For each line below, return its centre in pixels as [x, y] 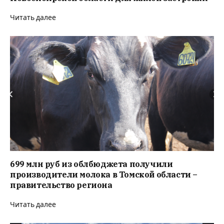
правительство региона [61, 185]
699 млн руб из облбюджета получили [91, 164]
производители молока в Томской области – [104, 174]
